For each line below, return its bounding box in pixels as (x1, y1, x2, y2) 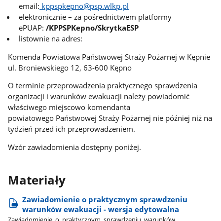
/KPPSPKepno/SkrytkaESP (46, 22, 139, 33)
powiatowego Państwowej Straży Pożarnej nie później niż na (8, 113, 213, 123)
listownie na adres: (19, 33, 83, 43)
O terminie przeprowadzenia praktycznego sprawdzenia (8, 80, 198, 91)
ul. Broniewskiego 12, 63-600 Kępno (8, 62, 132, 73)
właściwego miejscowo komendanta (8, 102, 131, 112)
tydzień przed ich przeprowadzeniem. (8, 124, 136, 134)
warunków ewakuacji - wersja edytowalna (22, 204, 180, 214)
